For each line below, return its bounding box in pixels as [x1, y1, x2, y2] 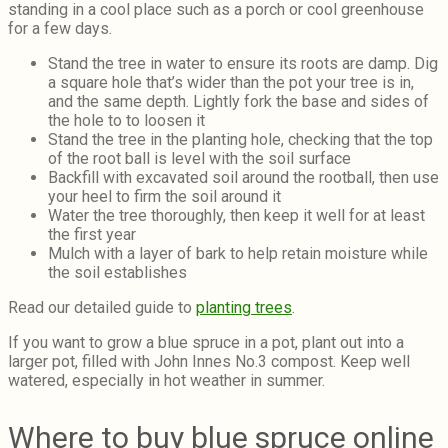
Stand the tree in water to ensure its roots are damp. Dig [48, 54, 438, 74]
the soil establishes [48, 263, 187, 283]
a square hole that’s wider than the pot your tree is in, [48, 73, 414, 93]
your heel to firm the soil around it [48, 187, 281, 207]
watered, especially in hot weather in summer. [8, 371, 325, 391]
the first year [48, 225, 136, 245]
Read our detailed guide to [8, 298, 196, 318]
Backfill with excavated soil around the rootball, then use [48, 168, 439, 188]
